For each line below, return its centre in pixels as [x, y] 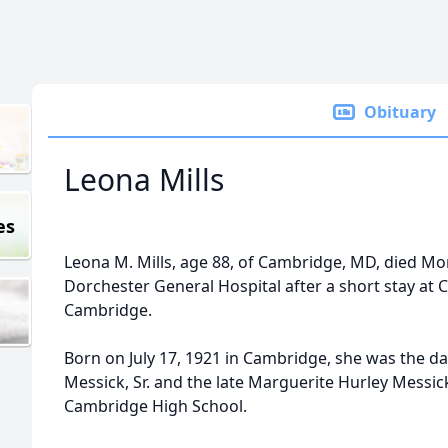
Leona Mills [144, 179]
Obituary [400, 112]
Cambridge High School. [155, 406]
